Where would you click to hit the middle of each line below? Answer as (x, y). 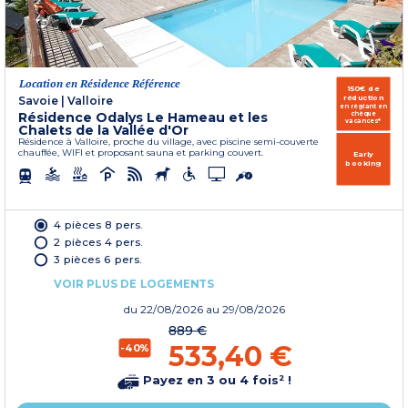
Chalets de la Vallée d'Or (103, 130)
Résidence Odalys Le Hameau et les (143, 117)
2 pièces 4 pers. (98, 241)
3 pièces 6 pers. (98, 259)
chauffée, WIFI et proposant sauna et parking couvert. (141, 152)
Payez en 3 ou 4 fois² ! (215, 380)
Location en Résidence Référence (100, 83)
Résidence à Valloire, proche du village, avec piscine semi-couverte (168, 141)
